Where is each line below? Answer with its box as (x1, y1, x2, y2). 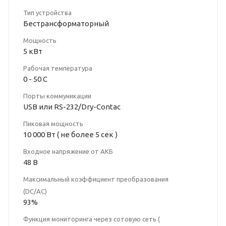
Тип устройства (23, 9, 72, 17)
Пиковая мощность (23, 120, 83, 128)
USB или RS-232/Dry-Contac (23, 102, 121, 111)
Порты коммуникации (23, 92, 91, 100)
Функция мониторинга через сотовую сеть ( (23, 215, 160, 223)
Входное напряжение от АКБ (23, 148, 113, 155)
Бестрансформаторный (23, 19, 109, 28)
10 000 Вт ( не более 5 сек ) (23, 130, 118, 139)
